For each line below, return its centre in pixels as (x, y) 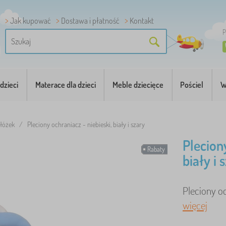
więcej (195, 205)
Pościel (192, 85)
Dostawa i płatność (90, 21)
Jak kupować (31, 21)
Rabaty (156, 149)
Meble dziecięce (138, 85)
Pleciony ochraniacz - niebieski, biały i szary (86, 124)
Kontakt (142, 21)
